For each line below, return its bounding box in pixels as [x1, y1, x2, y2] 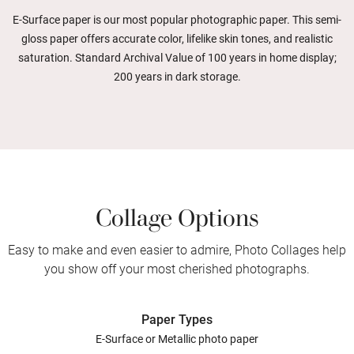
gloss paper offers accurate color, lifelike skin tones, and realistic [21, 32, 333, 45]
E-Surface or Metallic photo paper [96, 332, 258, 345]
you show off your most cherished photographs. [44, 261, 310, 277]
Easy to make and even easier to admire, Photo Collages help [8, 242, 346, 258]
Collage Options [96, 193, 258, 234]
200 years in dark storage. [113, 70, 241, 83]
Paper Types [141, 311, 213, 327]
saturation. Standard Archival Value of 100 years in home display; [17, 51, 337, 64]
